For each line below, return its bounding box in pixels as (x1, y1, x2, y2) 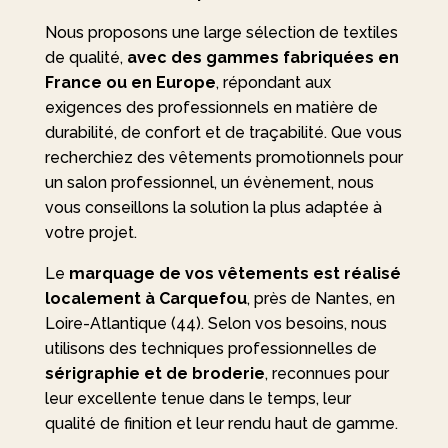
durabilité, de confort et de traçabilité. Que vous (44, 123, 402, 142)
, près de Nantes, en (246, 289, 395, 308)
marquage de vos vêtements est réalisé (68, 264, 401, 283)
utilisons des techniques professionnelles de (44, 339, 377, 358)
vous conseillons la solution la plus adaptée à (44, 198, 382, 217)
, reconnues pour (264, 364, 389, 383)
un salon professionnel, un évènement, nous (44, 173, 374, 192)
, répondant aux (215, 73, 331, 92)
